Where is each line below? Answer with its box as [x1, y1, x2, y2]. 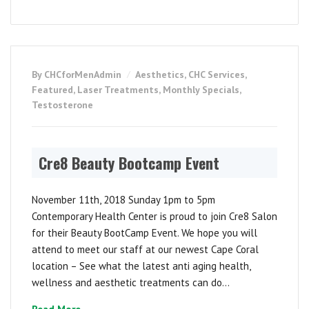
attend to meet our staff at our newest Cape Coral [32, 243, 259, 257]
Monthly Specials [163, 83, 239, 97]
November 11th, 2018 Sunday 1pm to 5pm [32, 193, 215, 207]
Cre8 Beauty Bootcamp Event [39, 152, 219, 175]
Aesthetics [135, 68, 184, 81]
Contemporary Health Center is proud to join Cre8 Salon [32, 210, 277, 223]
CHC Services [188, 68, 245, 81]
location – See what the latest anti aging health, [32, 259, 250, 273]
